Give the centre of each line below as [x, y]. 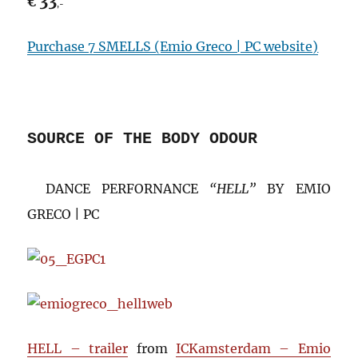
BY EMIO [293, 189]
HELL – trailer [78, 348]
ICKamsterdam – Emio [253, 348]
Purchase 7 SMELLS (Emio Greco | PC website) [173, 46]
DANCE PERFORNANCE [127, 189]
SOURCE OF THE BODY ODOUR [143, 139]
